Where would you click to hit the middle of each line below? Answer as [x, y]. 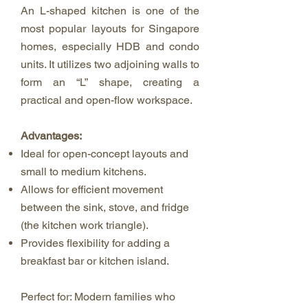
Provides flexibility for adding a [95, 243]
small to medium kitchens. [84, 172]
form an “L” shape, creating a [110, 82]
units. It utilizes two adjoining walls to [110, 64]
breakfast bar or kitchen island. [95, 261]
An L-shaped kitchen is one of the [110, 11]
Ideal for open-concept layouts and [104, 154]
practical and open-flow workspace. [107, 100]
